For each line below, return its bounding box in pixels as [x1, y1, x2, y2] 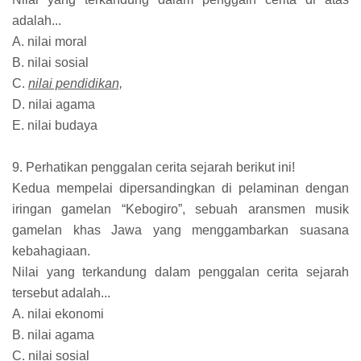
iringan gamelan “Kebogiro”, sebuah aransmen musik [12, 201, 349, 216]
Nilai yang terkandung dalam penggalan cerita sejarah [12, 264, 349, 279]
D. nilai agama [12, 97, 95, 111]
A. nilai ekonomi [12, 306, 104, 321]
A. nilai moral [12, 34, 87, 48]
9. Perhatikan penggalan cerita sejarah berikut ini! [12, 160, 295, 174]
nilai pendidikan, [28, 76, 122, 90]
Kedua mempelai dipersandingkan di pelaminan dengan [12, 180, 349, 195]
